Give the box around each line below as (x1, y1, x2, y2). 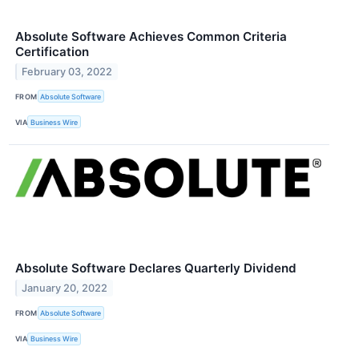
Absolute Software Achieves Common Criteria (15, 28, 287, 44)
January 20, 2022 (22, 282, 108, 295)
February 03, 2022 (22, 65, 113, 78)
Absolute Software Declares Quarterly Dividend (15, 260, 296, 276)
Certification (15, 43, 89, 59)
